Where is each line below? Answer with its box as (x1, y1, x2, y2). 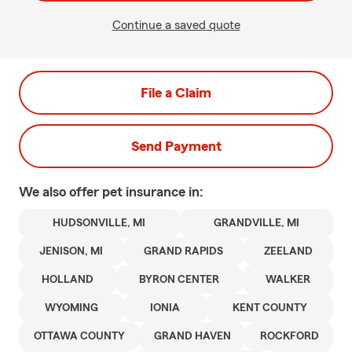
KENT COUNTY (232, 302, 307, 313)
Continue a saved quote (112, 19, 240, 31)
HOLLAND (42, 274, 94, 285)
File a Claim (141, 86, 211, 100)
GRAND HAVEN (153, 331, 231, 342)
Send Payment (130, 139, 222, 153)
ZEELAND (264, 246, 313, 257)
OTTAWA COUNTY (33, 331, 125, 342)
